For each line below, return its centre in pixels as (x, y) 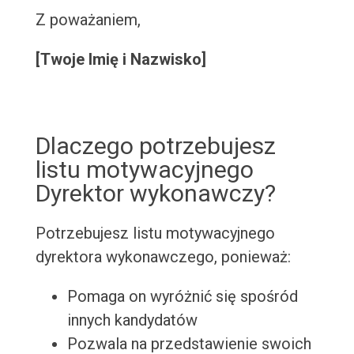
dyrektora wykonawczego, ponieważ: (163, 257)
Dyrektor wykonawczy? (155, 194)
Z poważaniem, (88, 20)
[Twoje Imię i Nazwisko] (121, 60)
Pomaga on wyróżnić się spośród (182, 297)
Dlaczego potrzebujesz (155, 146)
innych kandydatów (132, 320)
